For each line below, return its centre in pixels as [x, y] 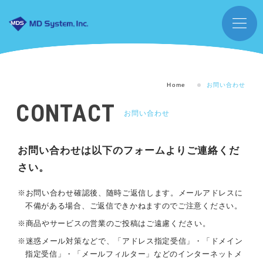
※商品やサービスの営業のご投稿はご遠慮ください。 [114, 223]
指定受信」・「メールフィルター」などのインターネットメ [134, 254]
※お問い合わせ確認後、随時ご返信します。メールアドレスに [130, 193]
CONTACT [66, 114]
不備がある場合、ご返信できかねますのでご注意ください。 [134, 206]
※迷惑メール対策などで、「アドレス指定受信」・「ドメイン [130, 241]
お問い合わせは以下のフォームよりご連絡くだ [129, 151]
